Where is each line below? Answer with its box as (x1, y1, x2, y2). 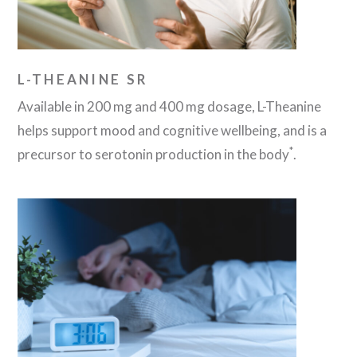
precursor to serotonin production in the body (18, 146, 290, 163)
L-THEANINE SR (18, 70, 149, 88)
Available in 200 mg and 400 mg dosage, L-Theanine (18, 98, 322, 116)
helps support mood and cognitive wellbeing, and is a (18, 122, 328, 139)
